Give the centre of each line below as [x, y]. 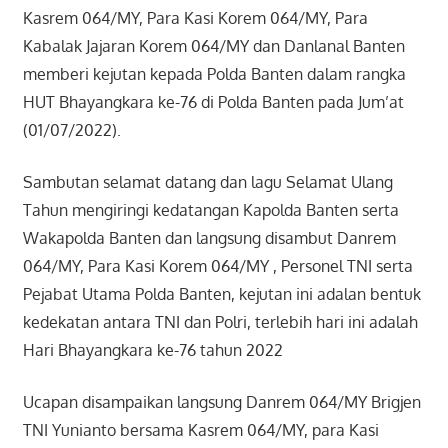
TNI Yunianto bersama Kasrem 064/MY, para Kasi [200, 430]
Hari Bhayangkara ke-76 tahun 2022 [152, 350]
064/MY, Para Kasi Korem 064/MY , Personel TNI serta [217, 266]
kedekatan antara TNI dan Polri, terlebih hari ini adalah [220, 322]
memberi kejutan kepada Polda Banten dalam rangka [214, 74]
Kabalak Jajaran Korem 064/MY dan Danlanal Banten [213, 46]
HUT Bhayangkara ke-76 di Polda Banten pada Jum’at [213, 102]
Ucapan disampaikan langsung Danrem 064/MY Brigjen [221, 402]
